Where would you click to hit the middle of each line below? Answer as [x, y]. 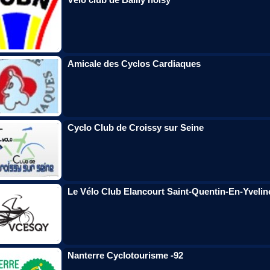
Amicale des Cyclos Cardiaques [134, 64]
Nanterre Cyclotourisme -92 [125, 255]
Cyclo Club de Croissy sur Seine [136, 127]
